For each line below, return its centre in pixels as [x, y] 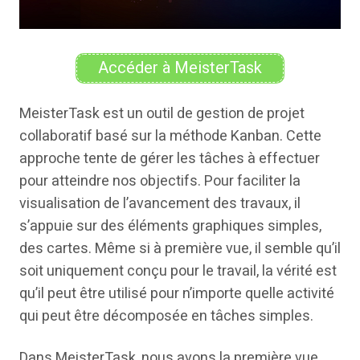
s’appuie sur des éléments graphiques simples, [170, 226]
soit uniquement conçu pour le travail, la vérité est [178, 271]
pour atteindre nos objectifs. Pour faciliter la [160, 181]
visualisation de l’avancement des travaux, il [160, 203]
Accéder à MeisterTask [180, 67]
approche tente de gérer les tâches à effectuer [170, 158]
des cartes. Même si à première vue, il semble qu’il [180, 248]
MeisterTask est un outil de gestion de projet [162, 113]
